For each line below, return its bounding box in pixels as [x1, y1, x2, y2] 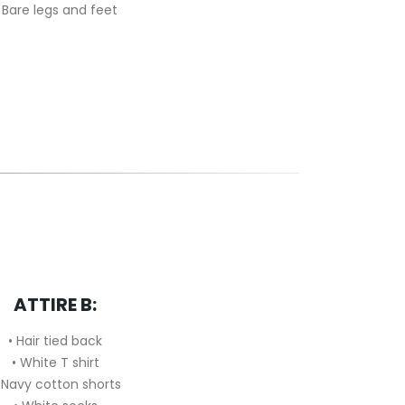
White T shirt [19, 353, 99, 372]
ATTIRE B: [14, 292, 97, 317]
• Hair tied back [8, 332, 102, 350]
